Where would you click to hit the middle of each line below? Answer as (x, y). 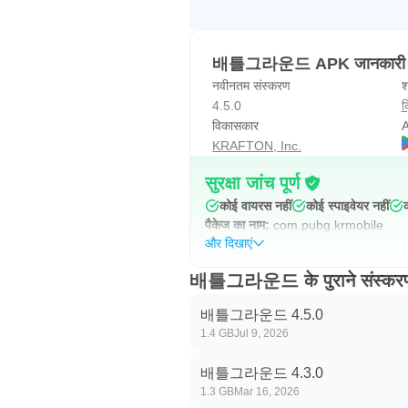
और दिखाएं (229, 243)
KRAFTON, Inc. (257, 146)
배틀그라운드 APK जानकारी (309, 64)
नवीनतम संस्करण (251, 86)
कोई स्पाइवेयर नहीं (347, 206)
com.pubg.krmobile (328, 225)
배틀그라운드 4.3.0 (262, 373)
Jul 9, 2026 (261, 333)
